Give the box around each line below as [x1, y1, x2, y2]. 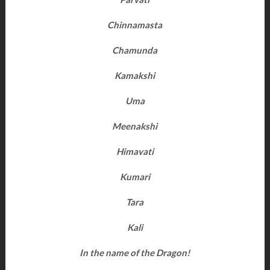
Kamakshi [115, 70, 155, 81]
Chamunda [112, 45, 158, 55]
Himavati [116, 146, 154, 157]
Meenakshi [112, 121, 158, 131]
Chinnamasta [107, 19, 163, 30]
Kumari [119, 171, 150, 182]
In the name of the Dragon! [80, 247, 190, 258]
